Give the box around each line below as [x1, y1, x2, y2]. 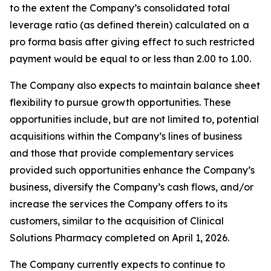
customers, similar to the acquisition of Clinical [10, 215, 224, 227]
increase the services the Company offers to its [10, 198, 227, 210]
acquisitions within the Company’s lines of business [10, 130, 242, 142]
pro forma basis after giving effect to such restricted [10, 36, 255, 48]
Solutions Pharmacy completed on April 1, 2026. [10, 232, 229, 244]
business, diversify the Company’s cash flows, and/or [10, 181, 253, 193]
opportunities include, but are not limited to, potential [10, 113, 259, 125]
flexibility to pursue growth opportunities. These [10, 96, 231, 108]
